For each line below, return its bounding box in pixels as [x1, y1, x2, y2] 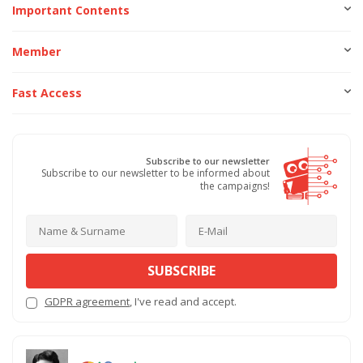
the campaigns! [200, 178, 270, 193]
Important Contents [12, 2, 130, 19]
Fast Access [12, 85, 82, 101]
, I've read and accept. [130, 294, 237, 310]
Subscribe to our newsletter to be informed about [41, 165, 270, 180]
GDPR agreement [45, 294, 130, 310]
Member [12, 44, 61, 60]
